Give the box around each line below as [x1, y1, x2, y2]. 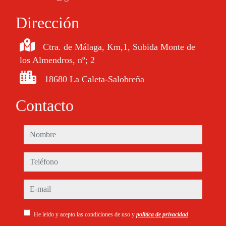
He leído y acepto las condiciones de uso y [34, 211, 136, 218]
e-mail [23, 181, 46, 191]
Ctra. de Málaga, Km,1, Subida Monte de [43, 42, 195, 52]
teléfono [23, 153, 53, 164]
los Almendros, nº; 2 [20, 55, 95, 66]
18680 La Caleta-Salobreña [44, 74, 144, 85]
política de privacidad [136, 211, 188, 218]
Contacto [16, 96, 74, 115]
